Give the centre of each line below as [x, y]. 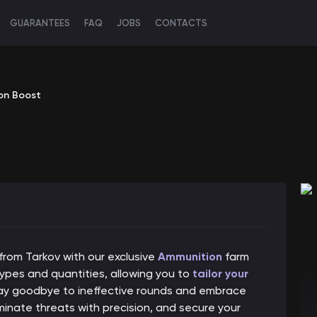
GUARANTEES [40, 23]
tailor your [220, 273]
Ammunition [190, 257]
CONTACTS [181, 23]
